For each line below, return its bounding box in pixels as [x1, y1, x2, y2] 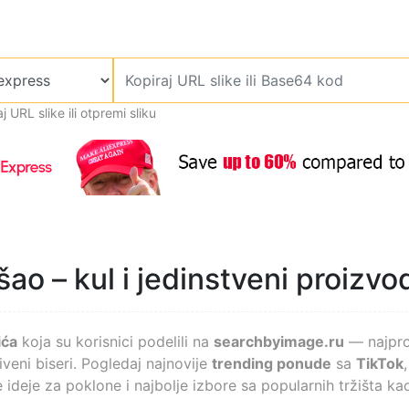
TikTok [356, 353, 404, 372]
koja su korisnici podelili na [17, 331, 214, 351]
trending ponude [212, 353, 331, 372]
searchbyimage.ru [214, 331, 344, 351]
